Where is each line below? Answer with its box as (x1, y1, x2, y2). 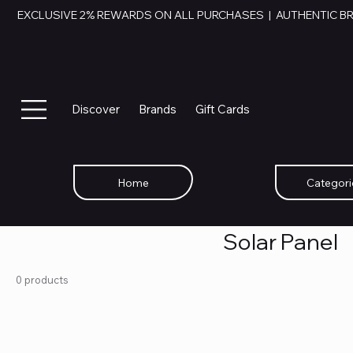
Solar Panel (223, 227, 338, 255)
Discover (71, 102, 120, 117)
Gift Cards (195, 102, 250, 117)
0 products (16, 273, 69, 286)
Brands (138, 102, 176, 117)
